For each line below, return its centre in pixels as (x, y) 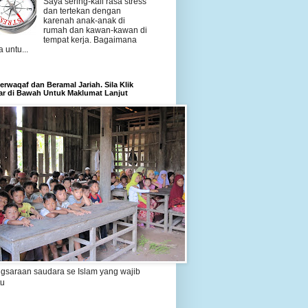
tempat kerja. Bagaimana (90, 40)
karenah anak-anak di (84, 20)
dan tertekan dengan (82, 11)
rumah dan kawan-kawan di (95, 30)
